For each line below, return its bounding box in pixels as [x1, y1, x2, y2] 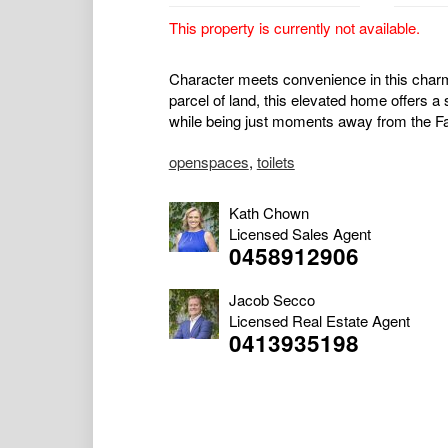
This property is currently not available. [168, 17, 420, 39]
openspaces [168, 151, 249, 173]
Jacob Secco [228, 289, 315, 311]
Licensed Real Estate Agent [228, 310, 410, 332]
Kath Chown [228, 202, 309, 224]
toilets [256, 151, 295, 173]
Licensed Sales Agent [228, 223, 371, 245]
